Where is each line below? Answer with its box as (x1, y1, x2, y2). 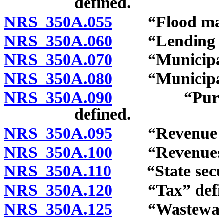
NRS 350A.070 (4, 50, 112, 69)
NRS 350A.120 (4, 181, 112, 199)
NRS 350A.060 (4, 31, 112, 50)
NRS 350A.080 (4, 69, 112, 88)
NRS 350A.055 (4, 12, 112, 31)
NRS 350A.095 (4, 124, 112, 142)
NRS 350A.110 (4, 162, 111, 180)
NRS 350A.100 (4, 143, 112, 161)
